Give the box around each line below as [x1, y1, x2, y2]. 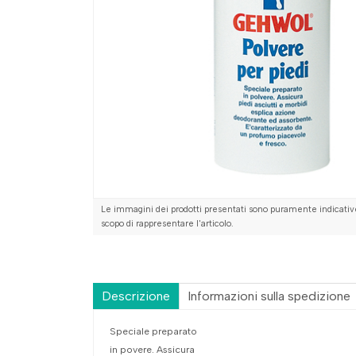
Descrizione [102, 288, 170, 304]
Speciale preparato [110, 325, 197, 337]
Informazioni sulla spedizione [188, 288, 350, 304]
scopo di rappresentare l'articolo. [101, 218, 234, 229]
